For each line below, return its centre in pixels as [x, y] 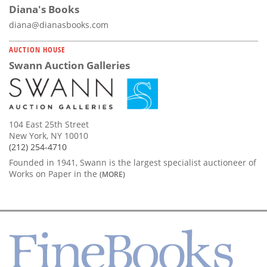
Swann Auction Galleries [69, 65]
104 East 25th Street [49, 125]
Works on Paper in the [54, 174]
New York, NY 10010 [49, 136]
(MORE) [112, 174]
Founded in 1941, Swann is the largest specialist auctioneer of [133, 163]
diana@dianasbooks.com [59, 24]
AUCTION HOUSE [37, 49]
